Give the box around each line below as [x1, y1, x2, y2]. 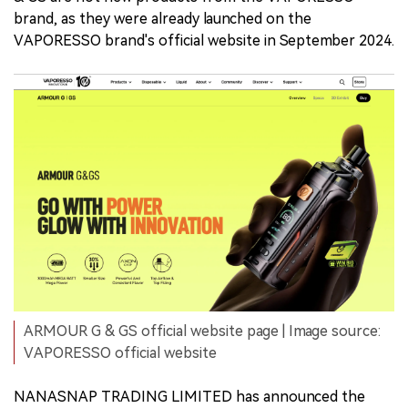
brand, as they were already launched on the [14, 10, 311, 28]
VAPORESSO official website [24, 344, 217, 362]
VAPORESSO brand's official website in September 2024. [14, 32, 394, 50]
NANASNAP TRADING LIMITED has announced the [14, 388, 365, 406]
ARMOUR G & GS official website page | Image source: [24, 322, 381, 341]
